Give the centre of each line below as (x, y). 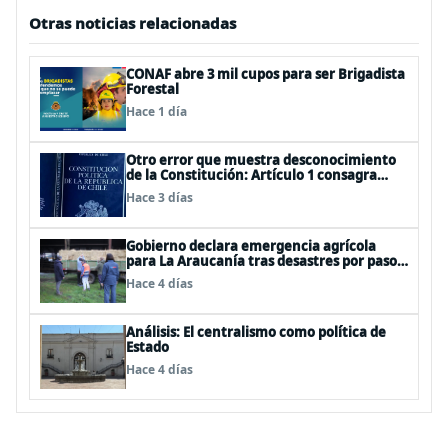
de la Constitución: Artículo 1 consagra (251, 175)
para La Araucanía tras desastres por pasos (264, 261)
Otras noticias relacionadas (132, 23)
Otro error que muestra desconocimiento (261, 160)
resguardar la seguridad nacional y (239, 190)
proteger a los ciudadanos (211, 205)
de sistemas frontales (195, 276)
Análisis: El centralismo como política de (256, 332)
